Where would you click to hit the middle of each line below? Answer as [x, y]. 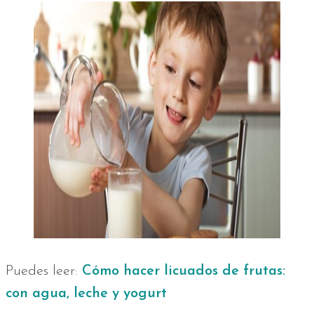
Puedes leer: [44, 272]
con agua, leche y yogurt [86, 294]
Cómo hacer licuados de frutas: [184, 272]
